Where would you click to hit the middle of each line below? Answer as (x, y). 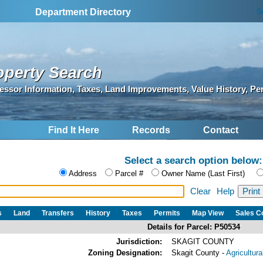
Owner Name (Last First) (203, 174)
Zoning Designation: (125, 252)
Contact (221, 130)
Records (151, 130)
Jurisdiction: (139, 241)
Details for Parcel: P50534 (193, 227)
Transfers (58, 213)
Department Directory (83, 12)
